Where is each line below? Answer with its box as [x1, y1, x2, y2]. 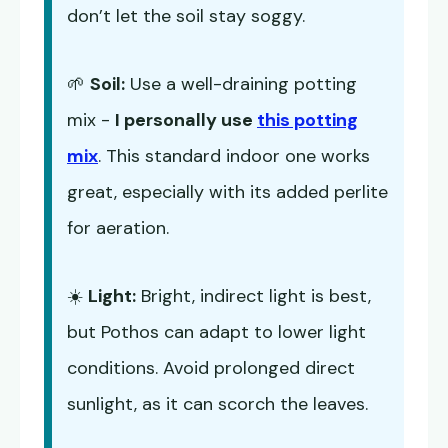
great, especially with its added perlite [67, 180, 388, 205]
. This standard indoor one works [98, 144, 370, 169]
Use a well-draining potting [125, 72, 357, 97]
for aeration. [67, 216, 169, 241]
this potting [257, 108, 358, 133]
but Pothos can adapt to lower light [67, 320, 366, 345]
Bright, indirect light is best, [136, 284, 371, 309]
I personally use [115, 108, 257, 133]
